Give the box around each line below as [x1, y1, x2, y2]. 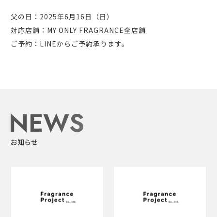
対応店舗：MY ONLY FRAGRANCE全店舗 [11, 25, 146, 35]
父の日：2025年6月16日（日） [11, 12, 114, 22]
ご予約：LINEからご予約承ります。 [11, 39, 129, 49]
